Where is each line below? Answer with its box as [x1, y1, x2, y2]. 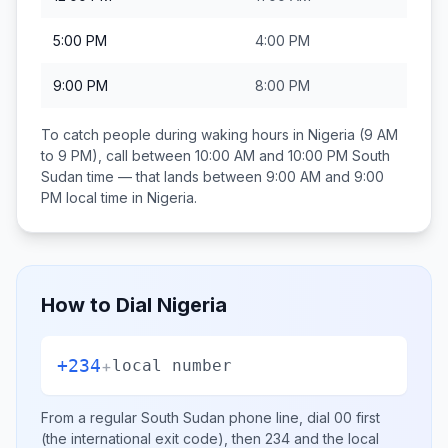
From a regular [41, 409, 141, 426]
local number [112, 355, 232, 375]
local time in [62, 189, 147, 206]
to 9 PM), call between [41, 147, 195, 164]
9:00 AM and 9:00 [266, 168, 384, 185]
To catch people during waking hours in [41, 126, 308, 143]
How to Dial [41, 293, 157, 317]
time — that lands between [83, 168, 266, 185]
